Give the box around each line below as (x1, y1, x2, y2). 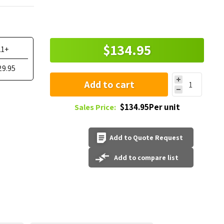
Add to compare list (113, 153, 178, 162)
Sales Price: (74, 102, 116, 112)
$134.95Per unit (119, 101, 180, 112)
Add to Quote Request (109, 133, 183, 142)
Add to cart (83, 77, 134, 91)
